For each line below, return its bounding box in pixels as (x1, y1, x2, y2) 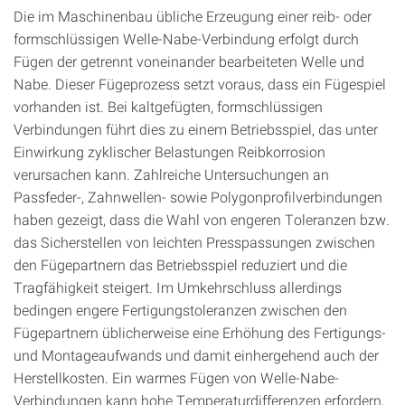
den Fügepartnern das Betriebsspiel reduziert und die (14, 255, 347, 274)
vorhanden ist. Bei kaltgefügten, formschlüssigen (14, 97, 323, 116)
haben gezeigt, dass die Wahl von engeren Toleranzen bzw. (14, 210, 390, 229)
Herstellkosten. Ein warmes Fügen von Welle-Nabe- (14, 368, 339, 387)
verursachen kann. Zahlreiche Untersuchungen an (14, 165, 329, 184)
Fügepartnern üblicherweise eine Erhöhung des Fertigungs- (14, 323, 386, 342)
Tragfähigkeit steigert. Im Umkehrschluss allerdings (14, 278, 342, 297)
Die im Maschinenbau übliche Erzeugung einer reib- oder (14, 6, 372, 25)
